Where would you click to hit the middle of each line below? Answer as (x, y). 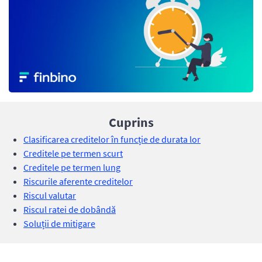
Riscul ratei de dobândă (70, 209)
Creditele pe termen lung (72, 167)
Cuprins (131, 122)
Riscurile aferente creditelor (78, 181)
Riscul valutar (50, 195)
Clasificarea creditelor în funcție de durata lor (112, 139)
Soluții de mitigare (59, 223)
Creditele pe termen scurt (73, 153)
